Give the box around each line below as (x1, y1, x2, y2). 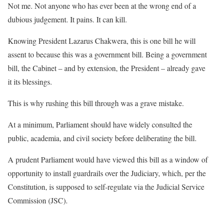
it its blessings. (8, 76, 52, 87)
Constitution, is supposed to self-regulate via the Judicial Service (8, 182, 204, 192)
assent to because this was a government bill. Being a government (8, 49, 207, 59)
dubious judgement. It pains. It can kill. (8, 14, 127, 24)
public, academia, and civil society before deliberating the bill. (8, 133, 197, 143)
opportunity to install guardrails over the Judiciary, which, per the (8, 168, 206, 178)
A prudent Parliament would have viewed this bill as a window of (8, 154, 208, 164)
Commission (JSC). (8, 195, 68, 205)
